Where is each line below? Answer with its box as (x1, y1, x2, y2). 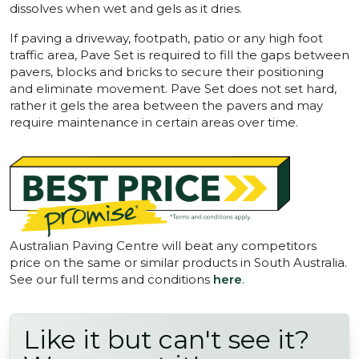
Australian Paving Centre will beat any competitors (10, 237, 317, 253)
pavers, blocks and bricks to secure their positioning (10, 63, 324, 79)
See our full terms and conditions (10, 271, 213, 287)
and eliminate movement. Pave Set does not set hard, (10, 80, 337, 96)
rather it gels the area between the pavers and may (10, 97, 323, 113)
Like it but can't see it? (23, 323, 309, 355)
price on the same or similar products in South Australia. (10, 254, 347, 270)
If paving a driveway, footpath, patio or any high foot (10, 30, 323, 46)
